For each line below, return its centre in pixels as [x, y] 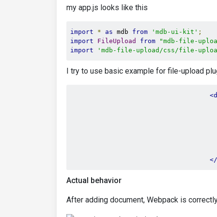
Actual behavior [94, 180]
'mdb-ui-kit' [175, 32]
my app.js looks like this [107, 8]
